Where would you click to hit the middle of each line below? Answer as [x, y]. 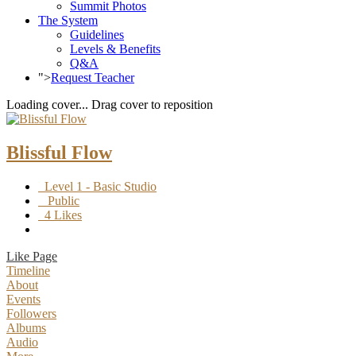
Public [59, 200]
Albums [26, 327]
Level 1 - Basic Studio [97, 186]
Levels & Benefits [115, 49]
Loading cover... [47, 104]
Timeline [28, 270]
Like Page [32, 256]
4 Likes [60, 215]
